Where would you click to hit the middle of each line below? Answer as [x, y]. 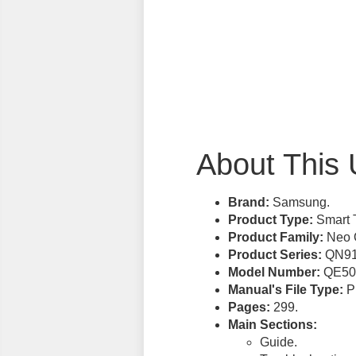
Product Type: [270, 220]
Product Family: [275, 238]
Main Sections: [272, 325]
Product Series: [275, 255]
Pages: [249, 308]
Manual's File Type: [285, 290]
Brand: [248, 203]
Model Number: [274, 273]
